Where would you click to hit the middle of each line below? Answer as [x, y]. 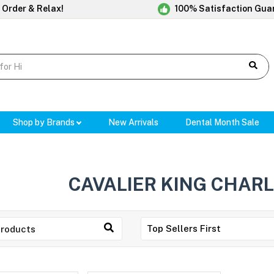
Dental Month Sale [223, 123]
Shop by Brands [44, 123]
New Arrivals [134, 123]
